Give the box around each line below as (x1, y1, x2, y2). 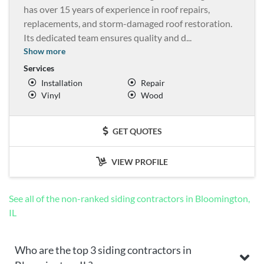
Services (24, 62, 54, 73)
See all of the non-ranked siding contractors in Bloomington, (9, 192, 250, 204)
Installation (41, 77, 82, 88)
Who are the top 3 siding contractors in (15, 243, 192, 256)
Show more (24, 45, 65, 56)
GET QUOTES (110, 126, 162, 136)
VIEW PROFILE (110, 156, 168, 167)
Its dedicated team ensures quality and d (24, 31, 186, 43)
